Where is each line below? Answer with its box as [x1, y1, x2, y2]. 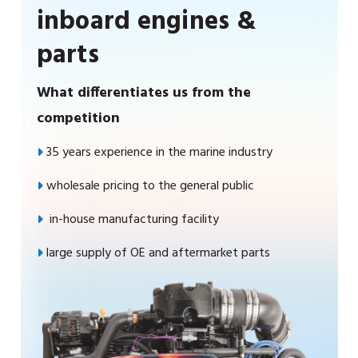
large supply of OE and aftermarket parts [46, 242, 270, 264]
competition [36, 106, 120, 130]
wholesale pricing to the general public [46, 175, 254, 197]
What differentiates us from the [36, 81, 251, 105]
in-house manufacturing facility [46, 209, 219, 230]
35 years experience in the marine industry [46, 141, 272, 163]
